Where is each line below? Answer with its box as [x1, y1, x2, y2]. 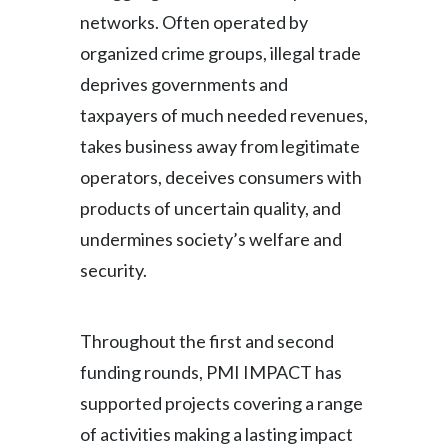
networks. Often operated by [80, 11, 308, 33]
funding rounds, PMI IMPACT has [80, 361, 342, 383]
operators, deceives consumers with [80, 166, 362, 188]
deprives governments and [80, 73, 288, 95]
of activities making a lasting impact [80, 423, 353, 445]
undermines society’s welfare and [80, 228, 342, 250]
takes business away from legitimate [80, 135, 360, 157]
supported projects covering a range [80, 392, 363, 414]
